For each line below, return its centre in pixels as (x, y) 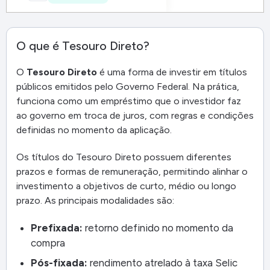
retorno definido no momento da (158, 228)
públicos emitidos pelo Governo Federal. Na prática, (128, 86)
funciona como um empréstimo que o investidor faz (129, 101)
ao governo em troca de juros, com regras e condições (135, 115)
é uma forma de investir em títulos (172, 72)
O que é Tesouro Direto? (83, 46)
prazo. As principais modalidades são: (95, 200)
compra (48, 243)
